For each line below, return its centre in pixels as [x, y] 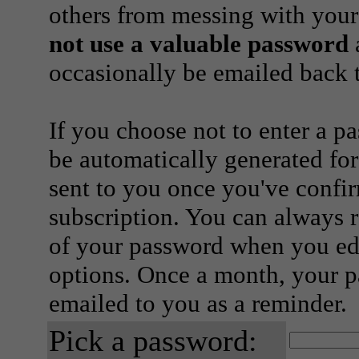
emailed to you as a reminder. [198, 303]
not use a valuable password [199, 44]
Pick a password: [153, 341]
